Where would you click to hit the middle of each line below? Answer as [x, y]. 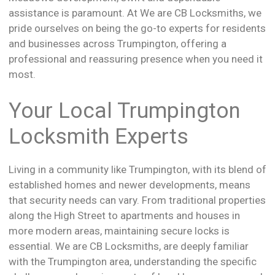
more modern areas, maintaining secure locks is [119, 230]
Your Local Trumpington [125, 110]
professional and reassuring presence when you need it [136, 59]
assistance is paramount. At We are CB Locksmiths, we [135, 13]
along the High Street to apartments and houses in [124, 215]
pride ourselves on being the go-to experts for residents [137, 29]
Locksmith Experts [99, 136]
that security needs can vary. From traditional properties [137, 200]
